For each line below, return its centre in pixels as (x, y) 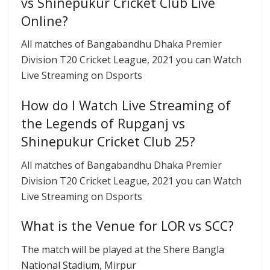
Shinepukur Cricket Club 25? (108, 141)
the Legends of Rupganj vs (103, 123)
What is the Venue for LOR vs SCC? (127, 226)
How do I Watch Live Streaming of (126, 105)
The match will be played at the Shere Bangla (123, 250)
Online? (45, 20)
